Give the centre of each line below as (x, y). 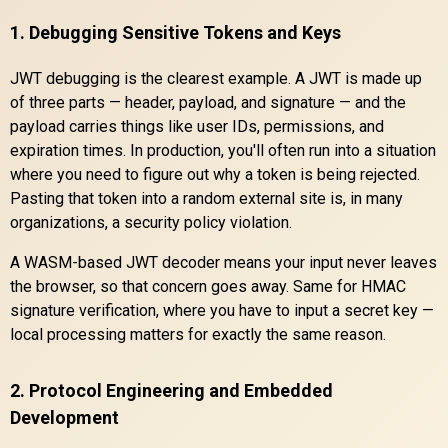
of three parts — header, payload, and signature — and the (208, 102)
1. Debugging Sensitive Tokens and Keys (175, 32)
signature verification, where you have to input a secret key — (222, 310)
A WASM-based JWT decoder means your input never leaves (223, 262)
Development (64, 417)
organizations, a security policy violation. (151, 222)
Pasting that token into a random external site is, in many (206, 198)
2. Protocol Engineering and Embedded (171, 390)
